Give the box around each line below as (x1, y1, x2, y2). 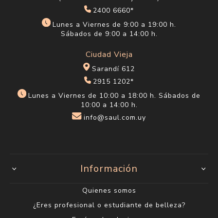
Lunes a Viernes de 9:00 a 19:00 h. (52, 19, 176, 29)
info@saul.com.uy (84, 113, 146, 123)
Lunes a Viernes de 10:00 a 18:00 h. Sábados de (28, 91, 200, 100)
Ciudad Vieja (85, 49, 133, 60)
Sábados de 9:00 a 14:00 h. (60, 29, 158, 38)
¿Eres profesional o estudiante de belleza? (33, 200, 185, 210)
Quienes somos (82, 186, 136, 196)
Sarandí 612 (91, 64, 135, 74)
